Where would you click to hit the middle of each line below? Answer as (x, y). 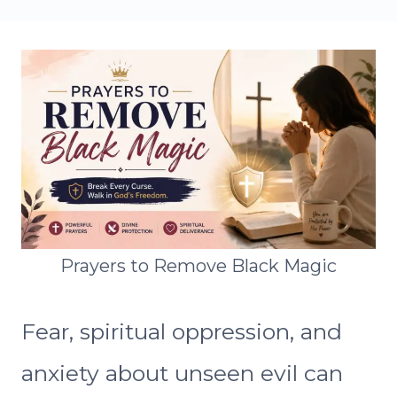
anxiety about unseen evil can (182, 373)
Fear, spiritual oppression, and (182, 331)
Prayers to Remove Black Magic (198, 265)
